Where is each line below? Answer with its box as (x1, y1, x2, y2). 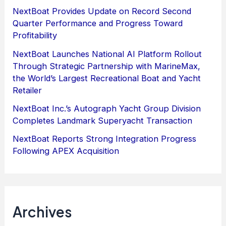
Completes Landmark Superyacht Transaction (13, 115, 193, 126)
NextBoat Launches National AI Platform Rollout (13, 48, 202, 59)
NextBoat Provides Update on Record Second (13, 6, 192, 17)
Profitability (13, 30, 58, 41)
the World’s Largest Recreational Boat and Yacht (13, 73, 201, 83)
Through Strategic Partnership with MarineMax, (13, 61, 201, 71)
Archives (13, 202, 73, 220)
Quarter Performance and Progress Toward (13, 18, 183, 29)
